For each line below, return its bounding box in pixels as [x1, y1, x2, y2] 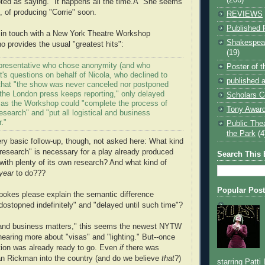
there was [126, 244, 159, 253]
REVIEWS [227, 9, 263, 18]
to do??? [16, 169, 46, 178]
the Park [227, 129, 256, 138]
